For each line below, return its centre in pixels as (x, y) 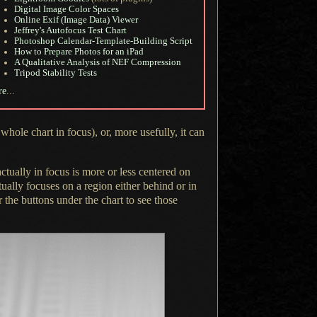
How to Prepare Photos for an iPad (79, 51)
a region (94, 186)
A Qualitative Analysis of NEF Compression (98, 62)
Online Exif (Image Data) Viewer (76, 19)
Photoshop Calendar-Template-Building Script (103, 41)
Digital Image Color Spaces (67, 9)
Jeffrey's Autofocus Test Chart (70, 30)
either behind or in (155, 186)
